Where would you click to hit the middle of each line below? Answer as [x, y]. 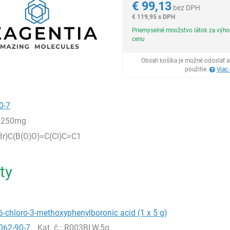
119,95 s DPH [166, 17]
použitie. [197, 69]
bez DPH [186, 8]
